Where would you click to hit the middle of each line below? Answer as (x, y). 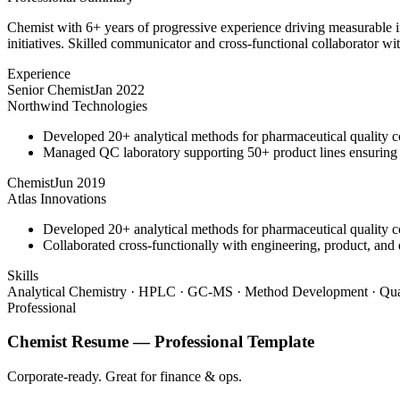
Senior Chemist (50, 89)
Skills (23, 275)
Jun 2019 (79, 182)
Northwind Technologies (77, 105)
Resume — (111, 342)
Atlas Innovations (57, 198)
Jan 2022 (119, 89)
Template (279, 342)
